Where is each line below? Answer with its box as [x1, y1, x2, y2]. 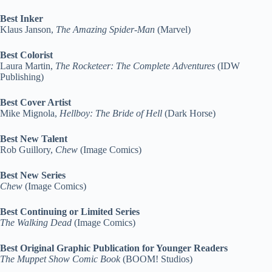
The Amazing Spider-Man [56, 24, 155, 35]
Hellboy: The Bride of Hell [59, 108, 162, 118]
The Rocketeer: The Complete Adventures [55, 61, 215, 71]
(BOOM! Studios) [120, 254, 192, 264]
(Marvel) [155, 24, 191, 35]
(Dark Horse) [162, 108, 216, 118]
